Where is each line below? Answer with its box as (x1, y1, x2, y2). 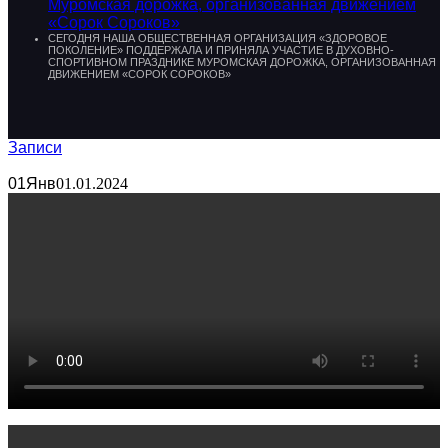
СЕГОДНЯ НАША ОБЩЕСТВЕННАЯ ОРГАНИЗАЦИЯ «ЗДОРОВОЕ (48, 32, 387, 45)
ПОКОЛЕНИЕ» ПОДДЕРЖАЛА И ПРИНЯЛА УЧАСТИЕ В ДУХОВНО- (48, 44, 394, 57)
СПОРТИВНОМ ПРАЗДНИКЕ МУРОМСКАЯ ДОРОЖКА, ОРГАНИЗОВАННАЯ (48, 56, 436, 69)
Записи (8, 139, 62, 157)
